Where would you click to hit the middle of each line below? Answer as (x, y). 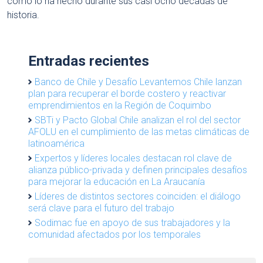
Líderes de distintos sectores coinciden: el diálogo (138, 197)
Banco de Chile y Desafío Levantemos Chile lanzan (138, 82)
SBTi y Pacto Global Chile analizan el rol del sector (138, 120)
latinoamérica (56, 144)
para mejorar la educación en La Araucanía (117, 182)
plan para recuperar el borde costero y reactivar (127, 94)
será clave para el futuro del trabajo (101, 208)
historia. (23, 15)
